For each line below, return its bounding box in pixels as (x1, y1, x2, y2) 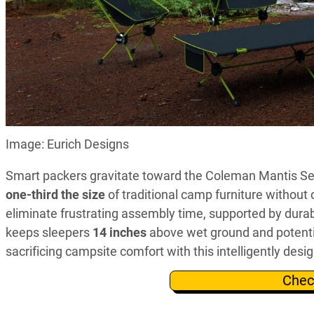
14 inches (93, 224, 146, 240)
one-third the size (6, 186, 105, 202)
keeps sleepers (6, 224, 93, 240)
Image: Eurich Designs (6, 136, 129, 151)
